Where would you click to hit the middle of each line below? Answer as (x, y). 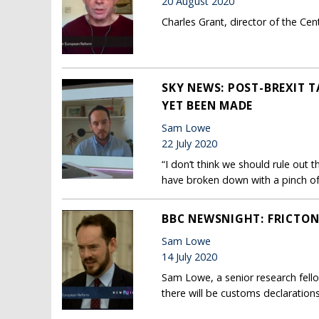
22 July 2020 (189, 144)
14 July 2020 (189, 257)
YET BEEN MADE (208, 106)
